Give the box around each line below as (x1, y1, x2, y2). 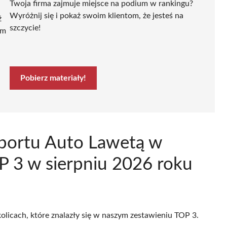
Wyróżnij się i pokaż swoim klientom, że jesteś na (10, 11, 183, 20)
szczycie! (10, 23, 41, 32)
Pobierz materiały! (20, 73, 86, 82)
